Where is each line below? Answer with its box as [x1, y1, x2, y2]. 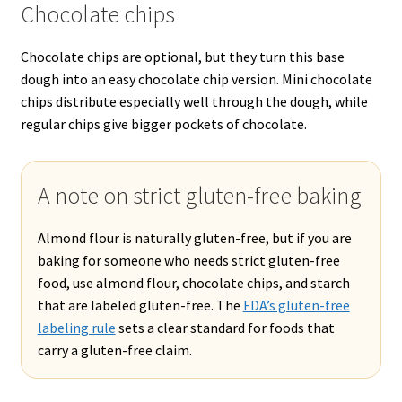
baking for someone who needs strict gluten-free [37, 250, 340, 269]
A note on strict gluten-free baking [37, 180, 362, 210]
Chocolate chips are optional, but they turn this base [20, 47, 345, 66]
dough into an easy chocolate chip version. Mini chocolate [20, 69, 372, 88]
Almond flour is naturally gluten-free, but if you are [37, 228, 352, 247]
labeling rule [37, 318, 116, 336]
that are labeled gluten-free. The [37, 295, 243, 314]
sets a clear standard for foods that [115, 318, 335, 336]
